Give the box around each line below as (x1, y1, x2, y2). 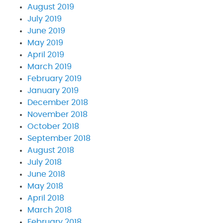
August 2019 (27, 2, 74, 11)
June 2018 (27, 170, 65, 178)
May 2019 (27, 38, 63, 47)
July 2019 (27, 14, 62, 23)
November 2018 (27, 110, 88, 118)
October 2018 (27, 122, 79, 130)
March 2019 (27, 62, 72, 71)
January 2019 (27, 86, 79, 95)
